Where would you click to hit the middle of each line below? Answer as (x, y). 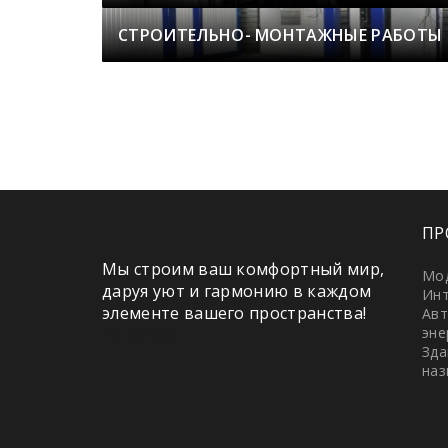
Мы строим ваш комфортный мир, (243, 269)
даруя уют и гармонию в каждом (237, 291)
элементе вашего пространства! (234, 313)
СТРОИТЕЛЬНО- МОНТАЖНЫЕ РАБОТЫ (280, 35)
